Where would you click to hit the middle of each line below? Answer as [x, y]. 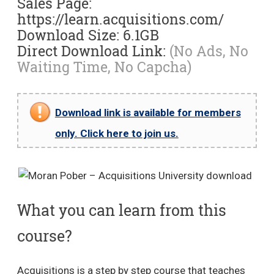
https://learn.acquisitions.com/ [120, 19]
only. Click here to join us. [117, 133]
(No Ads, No [209, 50]
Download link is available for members [148, 113]
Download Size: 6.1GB [88, 35]
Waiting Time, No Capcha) [104, 66]
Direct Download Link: [93, 50]
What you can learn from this [121, 210]
